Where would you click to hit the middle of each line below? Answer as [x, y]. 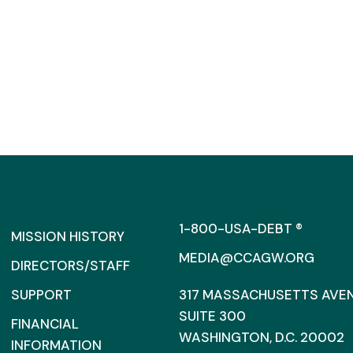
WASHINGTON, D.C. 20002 [261, 337]
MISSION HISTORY [67, 236]
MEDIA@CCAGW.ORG [246, 258]
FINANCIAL [45, 324]
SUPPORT [41, 295]
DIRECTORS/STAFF [70, 266]
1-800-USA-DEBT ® [240, 229]
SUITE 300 [212, 316]
